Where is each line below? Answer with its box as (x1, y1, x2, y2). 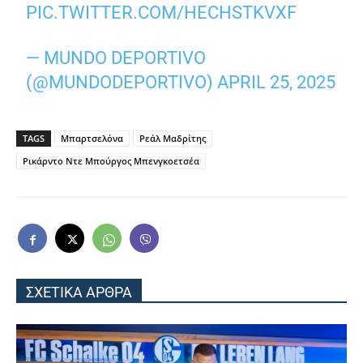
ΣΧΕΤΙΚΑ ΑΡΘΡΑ (26, 284, 132, 301)
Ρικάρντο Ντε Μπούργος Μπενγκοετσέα (23, 155, 199, 168)
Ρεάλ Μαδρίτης (139, 132, 206, 145)
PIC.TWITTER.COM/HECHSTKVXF (26, 2, 297, 23)
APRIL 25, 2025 (217, 72, 336, 93)
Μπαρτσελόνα (61, 132, 123, 145)
